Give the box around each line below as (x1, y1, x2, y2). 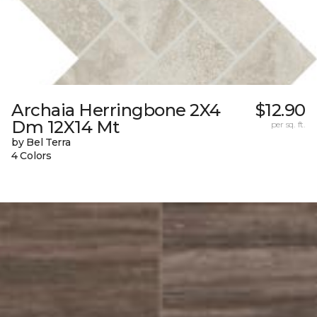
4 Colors (11, 149, 52, 162)
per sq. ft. (270, 118, 306, 129)
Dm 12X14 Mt (11, 116, 120, 137)
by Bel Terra (11, 135, 71, 149)
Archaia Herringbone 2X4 (11, 99, 221, 120)
